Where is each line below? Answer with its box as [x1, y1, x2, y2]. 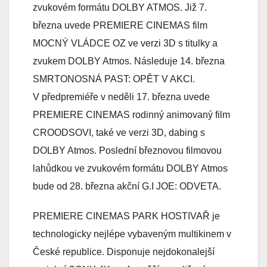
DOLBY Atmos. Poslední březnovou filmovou [33, 145, 222, 156]
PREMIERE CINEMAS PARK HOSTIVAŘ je [33, 211, 220, 222]
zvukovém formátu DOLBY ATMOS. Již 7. [33, 2, 207, 13]
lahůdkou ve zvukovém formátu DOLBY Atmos [33, 163, 228, 174]
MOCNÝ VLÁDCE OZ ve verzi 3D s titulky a [33, 38, 218, 49]
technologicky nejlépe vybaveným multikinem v [33, 229, 234, 240]
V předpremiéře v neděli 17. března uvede [33, 92, 210, 103]
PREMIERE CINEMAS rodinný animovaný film [33, 110, 230, 120]
